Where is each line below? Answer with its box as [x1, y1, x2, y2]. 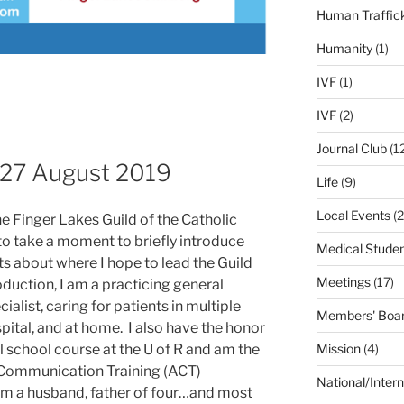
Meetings [316, 273, 371, 289]
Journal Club [316, 140, 387, 156]
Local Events [316, 207, 390, 223]
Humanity [316, 40, 372, 56]
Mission [316, 340, 361, 356]
